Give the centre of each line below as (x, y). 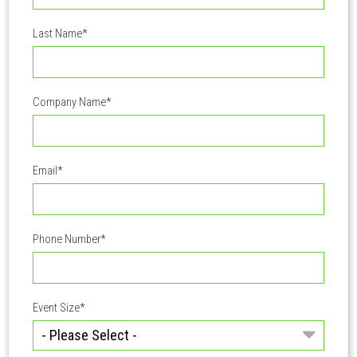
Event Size (57, 308)
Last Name (58, 34)
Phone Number (67, 240)
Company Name (70, 103)
